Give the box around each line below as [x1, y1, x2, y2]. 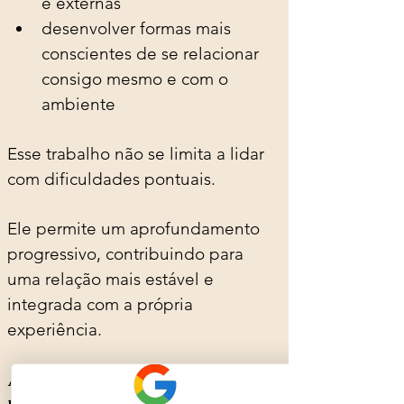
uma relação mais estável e [7, 268, 218, 289]
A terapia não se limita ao [7, 365, 250, 392]
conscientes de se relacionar [41, 42, 263, 64]
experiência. [7, 318, 102, 340]
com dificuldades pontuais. [7, 168, 216, 189]
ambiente [41, 93, 115, 115]
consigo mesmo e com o [41, 68, 233, 89]
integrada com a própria [7, 293, 197, 315]
